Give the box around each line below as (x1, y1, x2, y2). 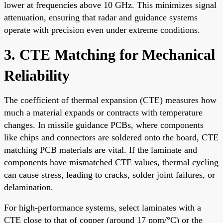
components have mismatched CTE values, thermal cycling (4, 157, 219, 167)
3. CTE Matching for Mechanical (4, 46, 215, 63)
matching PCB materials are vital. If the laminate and (4, 144, 197, 155)
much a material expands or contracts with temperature (4, 107, 203, 117)
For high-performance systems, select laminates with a (4, 202, 201, 213)
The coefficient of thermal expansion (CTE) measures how (4, 95, 217, 105)
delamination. (4, 182, 53, 192)
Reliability (4, 67, 70, 84)
